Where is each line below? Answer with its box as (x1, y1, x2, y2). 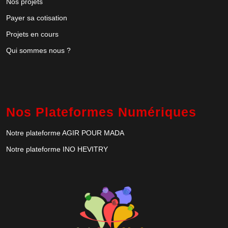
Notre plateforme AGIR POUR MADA (6, 129, 124, 137)
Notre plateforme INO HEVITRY (6, 145, 108, 154)
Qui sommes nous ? (6, 46, 71, 55)
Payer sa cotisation (6, 14, 67, 22)
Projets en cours (6, 30, 59, 39)
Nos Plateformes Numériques (6, 105, 196, 120)
